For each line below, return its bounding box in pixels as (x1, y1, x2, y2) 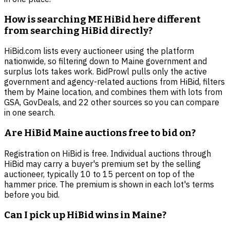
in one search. (4, 107, 55, 118)
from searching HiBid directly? (4, 25, 152, 36)
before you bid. (4, 189, 60, 200)
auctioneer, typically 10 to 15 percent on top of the (4, 168, 195, 179)
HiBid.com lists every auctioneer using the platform (4, 46, 194, 56)
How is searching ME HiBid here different (4, 13, 201, 25)
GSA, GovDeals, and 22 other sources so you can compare (4, 97, 219, 108)
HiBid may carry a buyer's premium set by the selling (4, 158, 201, 169)
